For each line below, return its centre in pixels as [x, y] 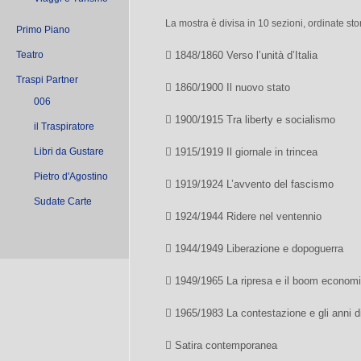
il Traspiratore [64, 127]
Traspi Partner [47, 80]
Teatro [30, 55]
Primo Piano [43, 30]
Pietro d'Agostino [71, 176]
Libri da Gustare [69, 151]
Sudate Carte [63, 201]
